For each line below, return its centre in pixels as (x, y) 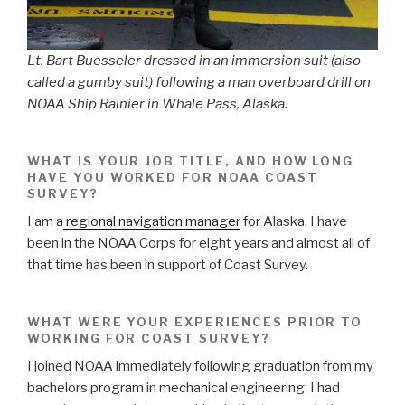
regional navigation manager (152, 222)
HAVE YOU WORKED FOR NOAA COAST (173, 178)
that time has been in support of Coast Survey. (168, 265)
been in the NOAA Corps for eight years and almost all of (198, 244)
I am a (45, 222)
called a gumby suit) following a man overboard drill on (199, 83)
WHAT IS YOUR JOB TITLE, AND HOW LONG (191, 161)
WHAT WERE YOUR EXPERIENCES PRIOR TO (195, 322)
